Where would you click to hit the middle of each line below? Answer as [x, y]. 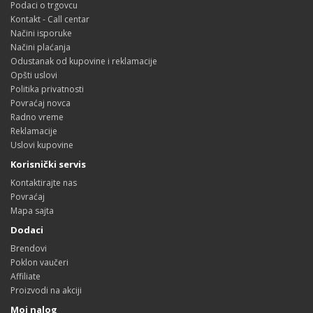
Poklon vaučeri [39, 262]
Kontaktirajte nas [44, 183]
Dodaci [27, 230]
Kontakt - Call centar [50, 19]
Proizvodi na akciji [46, 290]
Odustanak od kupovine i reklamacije [84, 61]
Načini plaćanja [41, 47]
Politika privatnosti [47, 89]
